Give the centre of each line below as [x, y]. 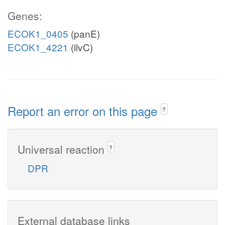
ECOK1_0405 [38, 33]
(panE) [84, 33]
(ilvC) [81, 47]
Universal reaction [63, 149]
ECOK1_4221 [38, 47]
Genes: [25, 16]
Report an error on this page [84, 111]
